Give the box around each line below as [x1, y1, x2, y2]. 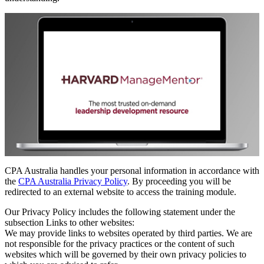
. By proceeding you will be [127, 176, 231, 186]
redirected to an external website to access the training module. [5, 186, 236, 197]
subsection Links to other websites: [5, 217, 134, 227]
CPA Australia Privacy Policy [18, 176, 127, 186]
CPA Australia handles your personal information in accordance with [5, 165, 259, 176]
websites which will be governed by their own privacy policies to [5, 249, 246, 259]
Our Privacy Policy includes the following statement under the [5, 206, 235, 217]
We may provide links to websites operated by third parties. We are [5, 227, 252, 238]
